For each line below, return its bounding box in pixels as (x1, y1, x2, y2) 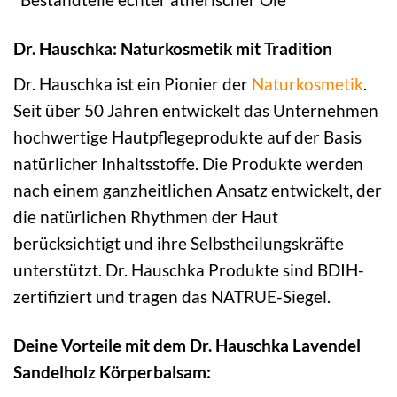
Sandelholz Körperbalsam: (13, 361, 211, 382)
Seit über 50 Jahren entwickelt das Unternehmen (13, 99, 378, 121)
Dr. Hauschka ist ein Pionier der (13, 73, 252, 94)
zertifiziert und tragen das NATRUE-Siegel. (13, 285, 331, 307)
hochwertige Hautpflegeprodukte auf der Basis (13, 126, 362, 147)
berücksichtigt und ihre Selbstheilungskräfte (13, 232, 344, 253)
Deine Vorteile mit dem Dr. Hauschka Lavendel (13, 334, 361, 355)
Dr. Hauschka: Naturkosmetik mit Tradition (13, 38, 332, 59)
